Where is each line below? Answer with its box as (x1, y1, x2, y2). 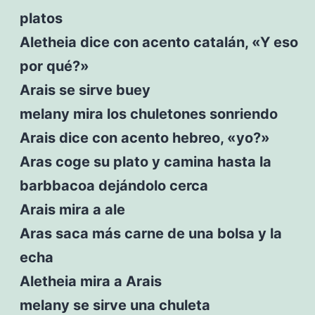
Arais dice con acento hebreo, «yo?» (19, 129, 270, 146)
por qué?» (19, 57, 89, 75)
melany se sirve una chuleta (19, 296, 210, 314)
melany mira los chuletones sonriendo (19, 105, 278, 122)
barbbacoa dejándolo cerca (19, 176, 208, 194)
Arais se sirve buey (19, 81, 150, 98)
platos (19, 9, 63, 27)
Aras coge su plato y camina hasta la (19, 153, 271, 170)
